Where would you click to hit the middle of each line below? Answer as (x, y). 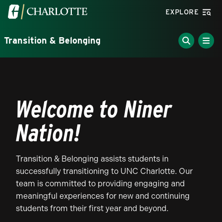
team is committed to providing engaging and (100, 184)
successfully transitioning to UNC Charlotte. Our (104, 171)
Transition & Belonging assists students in (92, 159)
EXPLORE (182, 12)
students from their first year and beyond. (92, 208)
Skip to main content (40, 6)
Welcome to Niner (94, 109)
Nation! (48, 133)
